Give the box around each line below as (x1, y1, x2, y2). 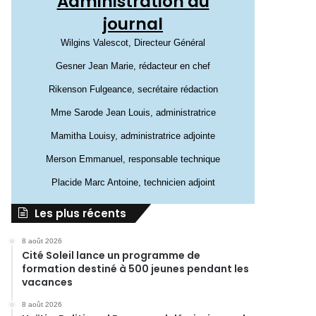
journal (103, 13, 163, 35)
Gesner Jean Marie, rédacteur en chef (56, 61, 210, 71)
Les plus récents (35, 206, 127, 221)
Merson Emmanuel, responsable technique (46, 154, 220, 164)
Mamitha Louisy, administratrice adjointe (51, 130, 215, 141)
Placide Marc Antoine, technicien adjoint (51, 177, 215, 188)
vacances (22, 275, 73, 289)
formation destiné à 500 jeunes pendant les (22, 262, 250, 276)
